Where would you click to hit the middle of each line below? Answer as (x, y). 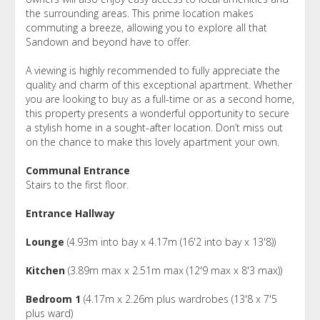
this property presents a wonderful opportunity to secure (157, 113)
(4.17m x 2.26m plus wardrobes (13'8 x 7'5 (179, 299)
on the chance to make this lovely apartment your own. (152, 141)
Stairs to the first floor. (77, 184)
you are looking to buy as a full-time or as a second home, (160, 99)
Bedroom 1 (53, 299)
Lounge (45, 241)
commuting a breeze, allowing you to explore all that (146, 27)
